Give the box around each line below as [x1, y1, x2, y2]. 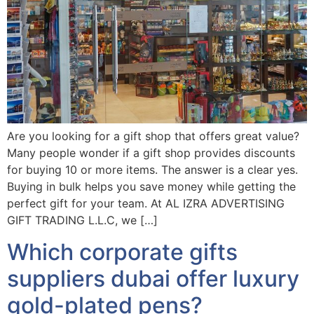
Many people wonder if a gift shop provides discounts [7, 146, 295, 161]
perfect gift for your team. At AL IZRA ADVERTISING [7, 196, 285, 211]
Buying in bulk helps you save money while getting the [7, 179, 296, 194]
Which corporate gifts [7, 238, 238, 266]
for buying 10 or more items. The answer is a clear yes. [7, 163, 298, 177]
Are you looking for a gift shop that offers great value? [7, 129, 299, 144]
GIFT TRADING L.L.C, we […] [7, 213, 158, 228]
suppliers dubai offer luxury [7, 264, 299, 292]
